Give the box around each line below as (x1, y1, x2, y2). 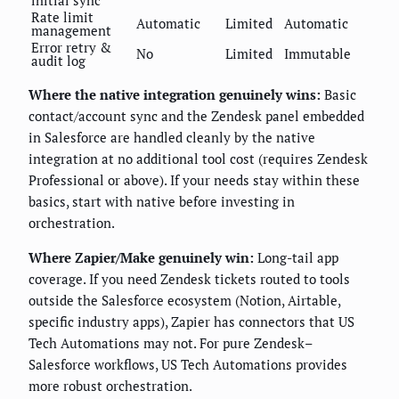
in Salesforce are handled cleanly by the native (28, 128, 315, 147)
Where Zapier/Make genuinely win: (28, 248, 254, 267)
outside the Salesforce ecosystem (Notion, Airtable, (28, 291, 340, 310)
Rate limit (31, 8, 94, 27)
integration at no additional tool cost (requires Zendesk (28, 150, 368, 168)
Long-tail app (254, 248, 338, 267)
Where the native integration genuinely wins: (28, 85, 321, 104)
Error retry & (31, 38, 111, 57)
